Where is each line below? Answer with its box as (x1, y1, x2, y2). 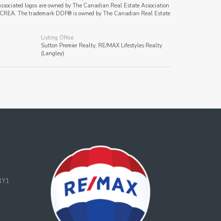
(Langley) (41, 50, 65, 57)
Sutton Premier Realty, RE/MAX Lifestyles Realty (41, 42, 163, 49)
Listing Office (41, 34, 74, 41)
